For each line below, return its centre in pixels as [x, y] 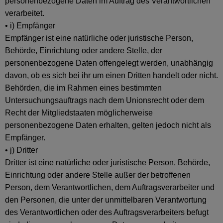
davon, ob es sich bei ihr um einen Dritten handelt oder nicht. [111, 75]
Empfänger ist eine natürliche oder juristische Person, [99, 38]
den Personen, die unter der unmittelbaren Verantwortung [106, 200]
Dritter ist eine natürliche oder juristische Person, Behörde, [108, 163]
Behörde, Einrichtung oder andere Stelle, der [84, 51]
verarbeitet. [25, 13]
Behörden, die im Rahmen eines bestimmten [83, 88]
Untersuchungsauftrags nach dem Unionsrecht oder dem [105, 100]
